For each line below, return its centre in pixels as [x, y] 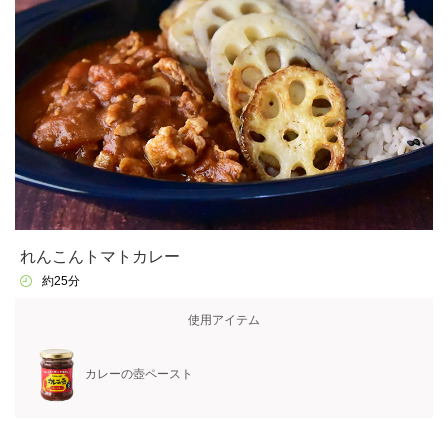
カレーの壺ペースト [139, 374]
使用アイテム [224, 319]
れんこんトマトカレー [99, 257]
